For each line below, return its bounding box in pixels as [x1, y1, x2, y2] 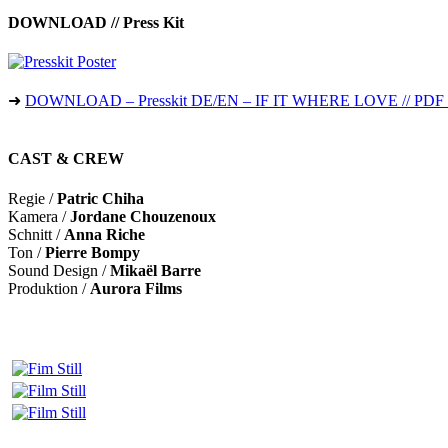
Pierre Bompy [45, 243, 140, 261]
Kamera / [8, 207, 70, 225]
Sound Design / [8, 261, 110, 279]
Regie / [8, 189, 57, 207]
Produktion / [8, 279, 90, 297]
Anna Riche [64, 225, 145, 243]
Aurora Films [90, 279, 182, 297]
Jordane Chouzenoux [70, 207, 216, 225]
